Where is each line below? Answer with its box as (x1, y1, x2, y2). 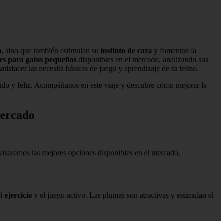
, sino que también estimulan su (1, 46, 101, 55)
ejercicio (4, 190, 32, 199)
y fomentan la (152, 46, 196, 55)
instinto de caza (101, 46, 152, 55)
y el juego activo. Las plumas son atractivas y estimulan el (32, 190, 214, 199)
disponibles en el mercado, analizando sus (76, 55, 208, 64)
